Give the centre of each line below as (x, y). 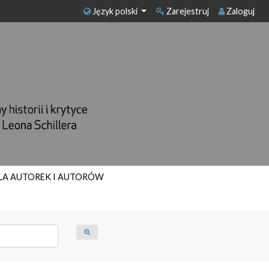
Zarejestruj (187, 11)
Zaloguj (240, 11)
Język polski (115, 11)
